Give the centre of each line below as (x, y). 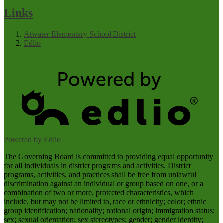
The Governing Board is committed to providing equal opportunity (109, 156)
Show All (19, 60)
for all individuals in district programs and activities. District (97, 165)
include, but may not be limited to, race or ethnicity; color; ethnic (105, 201)
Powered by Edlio (32, 139)
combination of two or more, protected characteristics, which (99, 192)
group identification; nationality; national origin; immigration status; (109, 210)
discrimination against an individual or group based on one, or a (104, 183)
